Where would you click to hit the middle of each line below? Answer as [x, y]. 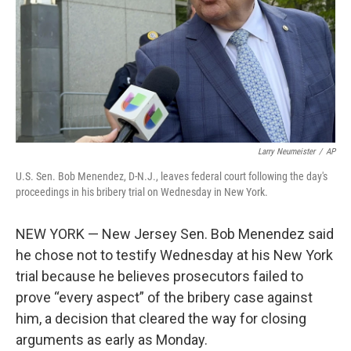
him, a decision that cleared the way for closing [161, 318]
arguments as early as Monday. [112, 340]
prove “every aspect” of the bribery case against [164, 297]
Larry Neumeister [286, 152]
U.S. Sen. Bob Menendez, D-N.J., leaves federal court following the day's [172, 176]
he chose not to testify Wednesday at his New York [174, 255]
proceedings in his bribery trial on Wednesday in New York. [142, 192]
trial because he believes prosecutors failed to [159, 276]
